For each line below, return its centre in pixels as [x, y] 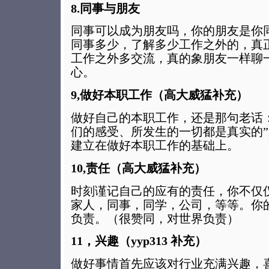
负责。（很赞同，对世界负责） [155, 218]
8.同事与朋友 [105, 8]
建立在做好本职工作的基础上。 [155, 145]
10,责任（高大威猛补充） [138, 168]
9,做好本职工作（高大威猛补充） [159, 95]
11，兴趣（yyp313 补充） [139, 241]
